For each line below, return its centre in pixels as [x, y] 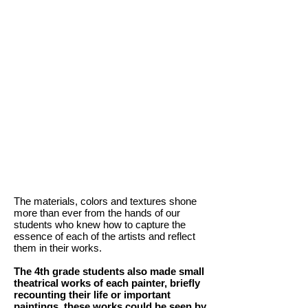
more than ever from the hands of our [97, 213]
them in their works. [58, 248]
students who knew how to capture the [100, 224]
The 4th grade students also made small [109, 271]
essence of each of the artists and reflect [104, 236]
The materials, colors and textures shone [105, 201]
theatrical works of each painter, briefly [107, 283]
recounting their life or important [92, 295]
